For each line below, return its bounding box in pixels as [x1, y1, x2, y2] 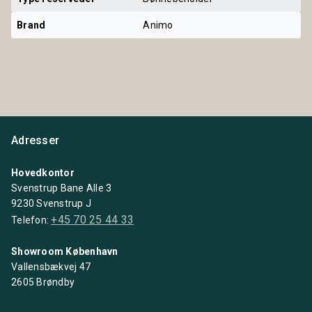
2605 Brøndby [11, 276, 75, 288]
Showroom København [11, 245, 118, 257]
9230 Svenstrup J [11, 197, 92, 209]
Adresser [11, 133, 60, 147]
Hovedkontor [11, 166, 75, 178]
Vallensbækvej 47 [11, 260, 91, 272]
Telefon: [11, 214, 52, 226]
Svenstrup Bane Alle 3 [11, 182, 112, 194]
